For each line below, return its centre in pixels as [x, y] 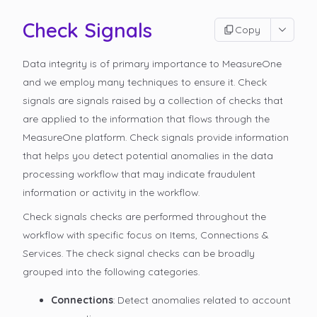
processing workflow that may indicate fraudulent [139, 174]
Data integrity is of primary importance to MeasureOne [152, 64]
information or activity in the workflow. [111, 192]
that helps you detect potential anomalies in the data [148, 156]
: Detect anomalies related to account [202, 300]
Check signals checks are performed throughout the [144, 217]
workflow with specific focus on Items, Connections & [146, 235]
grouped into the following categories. [111, 272]
